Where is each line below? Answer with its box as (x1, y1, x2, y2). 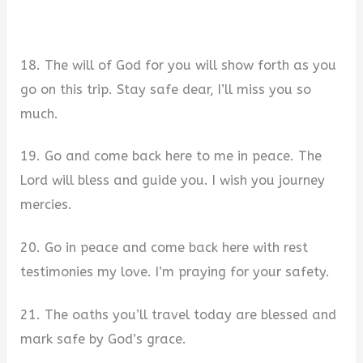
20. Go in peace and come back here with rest (20, 239, 309, 255)
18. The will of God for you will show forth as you (20, 57, 337, 73)
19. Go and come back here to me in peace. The (20, 148, 322, 164)
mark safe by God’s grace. (20, 331, 187, 347)
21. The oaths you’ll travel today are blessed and (20, 306, 337, 322)
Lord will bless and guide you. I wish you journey (20, 173, 326, 189)
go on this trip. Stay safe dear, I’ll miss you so (20, 81, 312, 97)
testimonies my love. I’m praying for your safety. (20, 263, 331, 280)
